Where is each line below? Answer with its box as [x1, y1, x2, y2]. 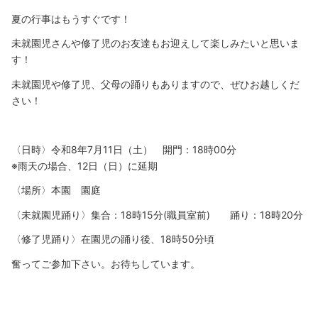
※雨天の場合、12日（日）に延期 [11, 159, 158, 172]
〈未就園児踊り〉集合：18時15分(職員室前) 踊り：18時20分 [11, 208, 303, 221]
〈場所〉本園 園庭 [11, 184, 101, 196]
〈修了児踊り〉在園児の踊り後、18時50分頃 [11, 233, 214, 245]
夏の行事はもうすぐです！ [11, 12, 131, 25]
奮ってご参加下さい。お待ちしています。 [11, 257, 200, 270]
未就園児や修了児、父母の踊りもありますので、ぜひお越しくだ [11, 77, 300, 90]
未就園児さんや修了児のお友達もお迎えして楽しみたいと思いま [11, 37, 300, 49]
